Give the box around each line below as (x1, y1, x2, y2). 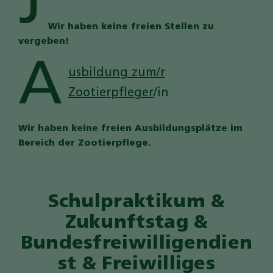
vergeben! (18, 37, 69, 47)
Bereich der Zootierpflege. (18, 138, 151, 148)
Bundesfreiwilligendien (20, 234, 253, 253)
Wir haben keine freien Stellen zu (48, 23, 214, 32)
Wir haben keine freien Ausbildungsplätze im (18, 124, 243, 133)
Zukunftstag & (65, 213, 208, 233)
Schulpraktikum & (48, 193, 225, 212)
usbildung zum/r (68, 66, 165, 79)
